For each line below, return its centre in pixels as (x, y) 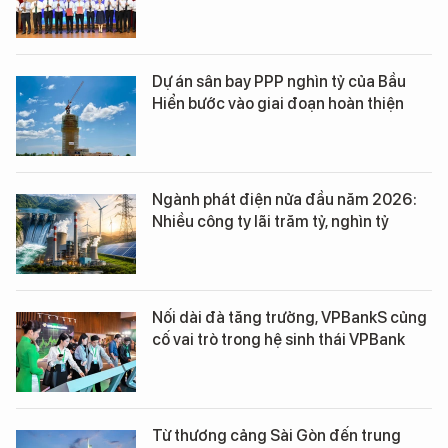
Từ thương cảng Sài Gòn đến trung (276, 435)
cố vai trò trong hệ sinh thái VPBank (278, 339)
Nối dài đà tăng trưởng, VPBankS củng (289, 317)
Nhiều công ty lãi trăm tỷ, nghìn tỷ (270, 221)
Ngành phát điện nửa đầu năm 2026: (284, 199)
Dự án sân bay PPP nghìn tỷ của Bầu (279, 81)
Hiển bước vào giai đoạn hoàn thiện (278, 103)
